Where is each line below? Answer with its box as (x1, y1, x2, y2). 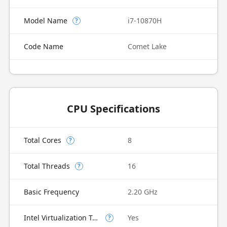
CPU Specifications (67, 102, 160, 116)
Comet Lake (128, 42, 167, 51)
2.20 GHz (128, 187, 158, 197)
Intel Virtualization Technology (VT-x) (92, 213, 98, 222)
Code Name (23, 42, 63, 51)
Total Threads (23, 161, 70, 171)
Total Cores (23, 135, 61, 145)
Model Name (23, 16, 67, 25)
